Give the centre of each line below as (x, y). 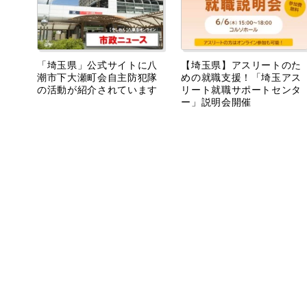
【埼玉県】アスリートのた (242, 65)
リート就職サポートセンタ (242, 89)
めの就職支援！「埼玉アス (242, 77)
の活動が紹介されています (97, 89)
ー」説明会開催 (216, 102)
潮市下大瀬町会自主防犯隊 (97, 77)
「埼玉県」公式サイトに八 (97, 65)
